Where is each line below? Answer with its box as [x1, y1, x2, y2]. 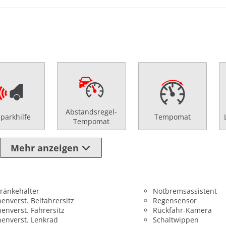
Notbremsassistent [152, 186, 217, 196]
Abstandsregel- [66, 107, 118, 117]
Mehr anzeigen [10, 142, 79, 154]
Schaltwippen [152, 214, 199, 224]
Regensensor [152, 195, 197, 205]
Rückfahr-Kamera [152, 205, 212, 215]
